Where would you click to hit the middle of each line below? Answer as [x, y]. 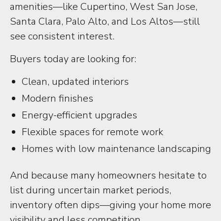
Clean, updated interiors [75, 82]
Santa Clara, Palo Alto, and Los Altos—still [105, 21]
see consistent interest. [62, 36]
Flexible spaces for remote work [92, 132]
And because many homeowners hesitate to [108, 175]
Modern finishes [57, 98]
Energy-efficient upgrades [79, 115]
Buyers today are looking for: [73, 59]
